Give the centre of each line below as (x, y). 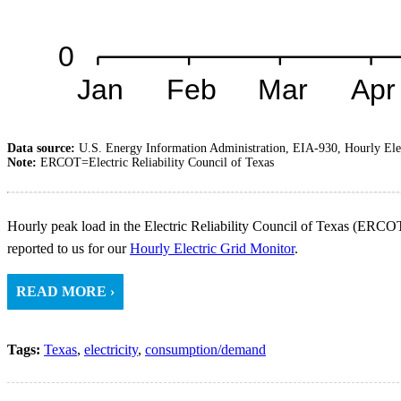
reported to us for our (68, 248)
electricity (111, 349)
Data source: (43, 148)
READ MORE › (65, 291)
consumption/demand (205, 349)
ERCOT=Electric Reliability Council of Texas (157, 162)
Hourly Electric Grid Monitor (212, 248)
